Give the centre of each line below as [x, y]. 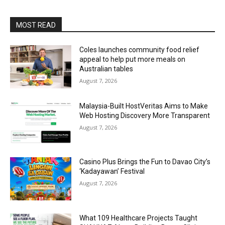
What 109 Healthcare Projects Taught [139, 218]
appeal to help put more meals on [133, 59]
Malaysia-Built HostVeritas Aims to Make [144, 106]
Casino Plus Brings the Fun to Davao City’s [145, 162]
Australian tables [106, 69]
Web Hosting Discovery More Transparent [145, 115]
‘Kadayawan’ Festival [112, 172]
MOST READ [36, 25]
